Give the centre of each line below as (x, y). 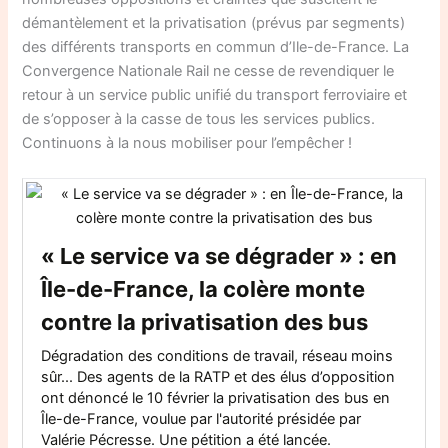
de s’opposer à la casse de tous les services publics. (199, 118)
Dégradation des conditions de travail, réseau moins (217, 356)
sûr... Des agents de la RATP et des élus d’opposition (218, 377)
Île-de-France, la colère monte (203, 289)
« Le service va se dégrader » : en (219, 256)
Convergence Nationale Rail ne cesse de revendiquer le (208, 70)
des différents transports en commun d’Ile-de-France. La (216, 46)
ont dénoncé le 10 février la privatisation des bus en (216, 398)
